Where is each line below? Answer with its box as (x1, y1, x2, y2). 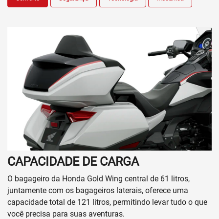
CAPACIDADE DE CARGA (7, 154, 139, 169)
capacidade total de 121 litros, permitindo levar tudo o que (7, 197, 207, 207)
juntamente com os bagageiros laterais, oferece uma (7, 186, 188, 196)
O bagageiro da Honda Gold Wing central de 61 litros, (7, 174, 190, 184)
